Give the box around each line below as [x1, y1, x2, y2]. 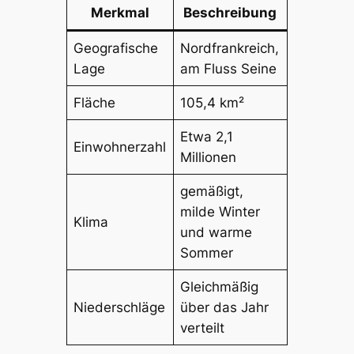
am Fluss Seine [180, 61, 277, 77]
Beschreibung [183, 5, 277, 21]
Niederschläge [73, 299, 166, 316]
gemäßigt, [180, 183, 244, 200]
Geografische [73, 40, 159, 57]
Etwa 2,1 [180, 129, 234, 145]
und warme [180, 224, 253, 241]
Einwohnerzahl [73, 139, 167, 156]
